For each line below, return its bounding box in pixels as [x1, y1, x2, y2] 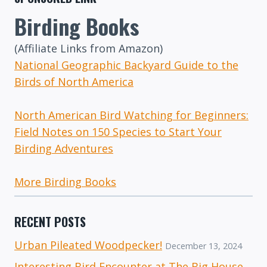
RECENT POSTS [14, 213, 86, 231]
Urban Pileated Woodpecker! [14, 238, 162, 253]
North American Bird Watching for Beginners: [14, 108, 249, 123]
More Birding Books [14, 175, 116, 190]
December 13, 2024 [165, 240, 242, 252]
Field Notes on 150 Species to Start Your [14, 125, 222, 139]
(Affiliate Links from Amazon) [14, 41, 163, 56]
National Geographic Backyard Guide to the [14, 58, 238, 73]
